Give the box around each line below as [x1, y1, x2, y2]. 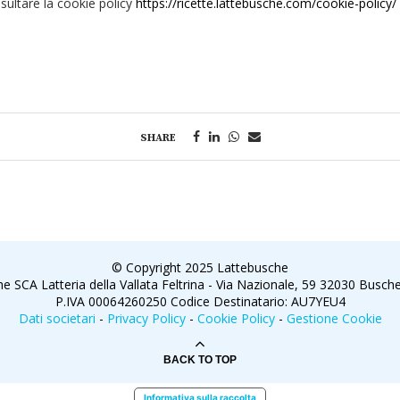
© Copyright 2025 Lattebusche [112, 259, 288, 276]
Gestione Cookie [286, 310, 382, 327]
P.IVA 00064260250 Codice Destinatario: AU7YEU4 [54, 293, 346, 310]
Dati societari [18, 310, 96, 327]
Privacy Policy [106, 310, 186, 327]
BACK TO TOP [163, 354, 237, 366]
